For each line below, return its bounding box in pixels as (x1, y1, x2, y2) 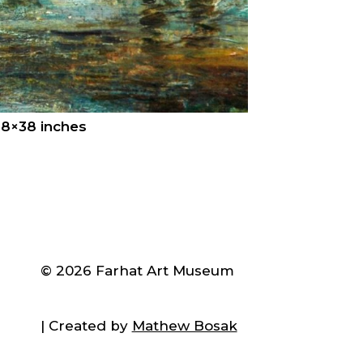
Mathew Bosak (131, 318, 237, 334)
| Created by (40, 318, 132, 334)
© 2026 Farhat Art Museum (40, 263, 234, 279)
